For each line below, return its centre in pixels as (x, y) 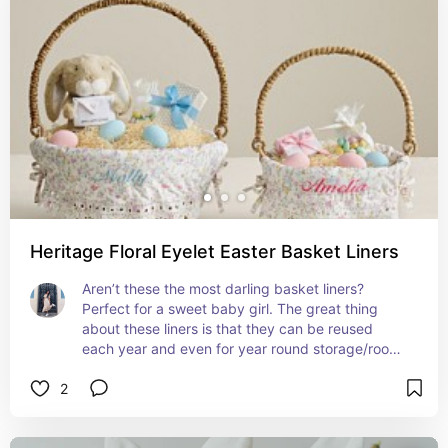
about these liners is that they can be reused (227, 328)
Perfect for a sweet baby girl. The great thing (230, 308)
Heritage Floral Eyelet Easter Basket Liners (214, 251)
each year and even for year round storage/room (241, 348)
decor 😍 (111, 368)
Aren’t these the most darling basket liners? (223, 288)
